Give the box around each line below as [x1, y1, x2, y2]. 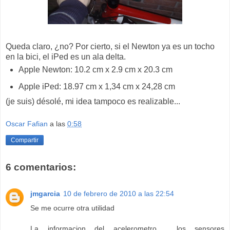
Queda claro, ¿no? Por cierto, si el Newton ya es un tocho [6, 42, 215, 51]
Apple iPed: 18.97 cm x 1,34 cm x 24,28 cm [18, 82, 175, 91]
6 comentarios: [6, 161, 76, 172]
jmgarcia [30, 189, 60, 198]
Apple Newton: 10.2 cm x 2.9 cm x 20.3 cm [18, 65, 172, 74]
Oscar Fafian [6, 119, 48, 128]
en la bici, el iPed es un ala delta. [6, 52, 126, 61]
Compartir [11, 136, 39, 144]
